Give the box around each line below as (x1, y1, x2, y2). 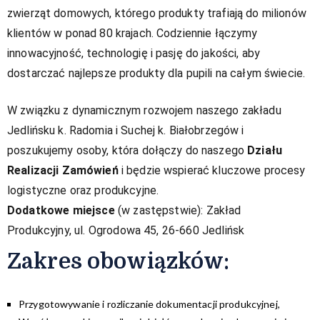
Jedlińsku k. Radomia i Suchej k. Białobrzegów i (7, 123, 244, 137)
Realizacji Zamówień (7, 163, 119, 177)
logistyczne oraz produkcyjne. (7, 183, 159, 197)
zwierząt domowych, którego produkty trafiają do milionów (7, 6, 306, 20)
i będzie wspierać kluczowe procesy (118, 163, 306, 177)
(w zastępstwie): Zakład (114, 203, 241, 217)
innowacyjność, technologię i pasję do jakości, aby (7, 46, 261, 60)
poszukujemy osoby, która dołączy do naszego (7, 143, 248, 157)
